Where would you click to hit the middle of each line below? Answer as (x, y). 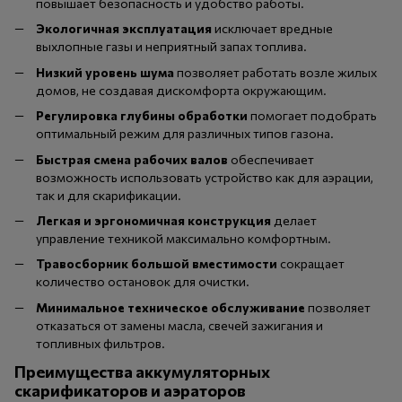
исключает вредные (272, 29)
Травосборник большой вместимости (157, 264)
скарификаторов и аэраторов (130, 390)
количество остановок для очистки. (143, 282)
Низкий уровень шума (105, 72)
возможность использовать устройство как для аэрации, (205, 177)
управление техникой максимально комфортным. (184, 238)
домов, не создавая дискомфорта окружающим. (181, 90)
